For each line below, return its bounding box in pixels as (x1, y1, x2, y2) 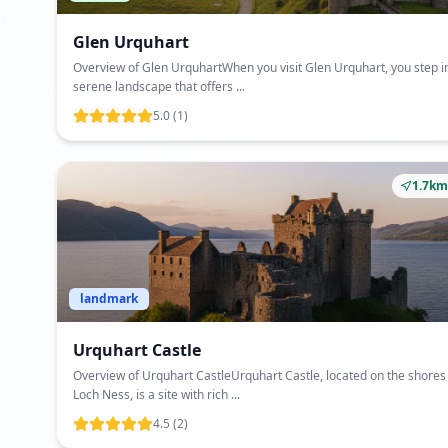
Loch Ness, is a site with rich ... (73, 386, 240, 403)
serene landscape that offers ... (73, 78, 245, 95)
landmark (80, 290, 138, 307)
